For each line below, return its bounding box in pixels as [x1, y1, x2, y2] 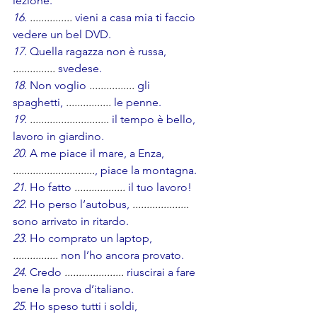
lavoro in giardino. [13, 129, 104, 144]
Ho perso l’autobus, [27, 197, 132, 212]
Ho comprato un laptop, [27, 231, 152, 246]
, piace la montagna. [95, 163, 197, 178]
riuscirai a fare [127, 265, 198, 279]
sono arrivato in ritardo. [13, 214, 129, 229]
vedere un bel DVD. [13, 28, 111, 42]
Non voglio [30, 79, 89, 93]
